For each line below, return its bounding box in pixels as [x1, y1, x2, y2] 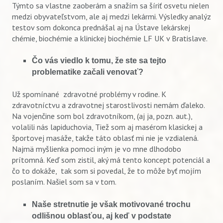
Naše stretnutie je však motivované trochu [32, 200, 191, 209]
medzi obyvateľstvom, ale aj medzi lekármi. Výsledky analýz [12, 11, 211, 21]
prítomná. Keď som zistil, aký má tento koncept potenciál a [12, 155, 210, 165]
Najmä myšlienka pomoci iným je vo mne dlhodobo [12, 144, 181, 154]
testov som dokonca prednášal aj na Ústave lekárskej [12, 22, 190, 32]
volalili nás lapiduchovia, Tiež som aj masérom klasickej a [12, 122, 203, 132]
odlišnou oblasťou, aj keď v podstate [32, 211, 171, 220]
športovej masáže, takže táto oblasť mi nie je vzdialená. [12, 133, 198, 143]
